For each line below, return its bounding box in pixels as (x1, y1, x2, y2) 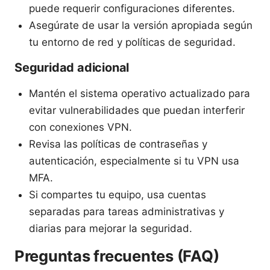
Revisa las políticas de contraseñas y (29, 137, 207, 150)
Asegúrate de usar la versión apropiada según (29, 19, 253, 31)
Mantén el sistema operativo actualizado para (29, 87, 250, 99)
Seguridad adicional (14, 60, 130, 75)
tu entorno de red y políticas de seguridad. (29, 36, 236, 48)
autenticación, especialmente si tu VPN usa (29, 154, 239, 167)
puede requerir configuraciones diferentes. (29, 2, 235, 14)
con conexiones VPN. (29, 121, 132, 133)
